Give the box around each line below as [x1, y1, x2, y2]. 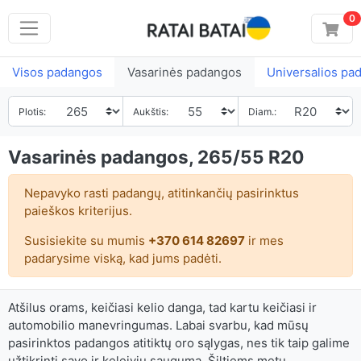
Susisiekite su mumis [23, 232, 148, 248]
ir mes [244, 232, 284, 248]
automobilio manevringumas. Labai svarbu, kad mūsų [8, 317, 309, 333]
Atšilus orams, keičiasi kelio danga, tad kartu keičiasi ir [8, 300, 317, 315]
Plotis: [18, 106, 46, 118]
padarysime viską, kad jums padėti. [23, 250, 222, 266]
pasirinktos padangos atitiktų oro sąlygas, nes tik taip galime [8, 335, 350, 351]
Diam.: [248, 106, 277, 118]
